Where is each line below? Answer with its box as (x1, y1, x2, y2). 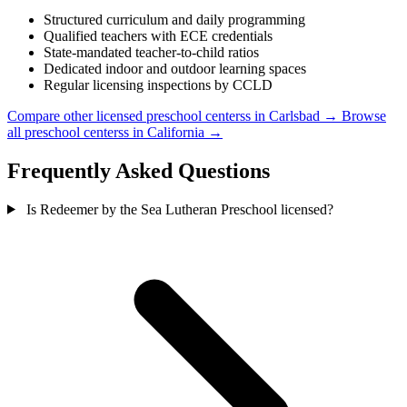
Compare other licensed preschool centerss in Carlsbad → (7, 107, 342, 124)
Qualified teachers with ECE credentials (44, 27, 273, 44)
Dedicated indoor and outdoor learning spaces (44, 60, 306, 76)
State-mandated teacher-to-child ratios (44, 44, 259, 60)
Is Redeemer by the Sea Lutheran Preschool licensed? (25, 201, 333, 217)
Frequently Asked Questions (7, 158, 270, 183)
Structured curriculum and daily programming (44, 11, 305, 27)
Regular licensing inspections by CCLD (44, 76, 273, 93)
